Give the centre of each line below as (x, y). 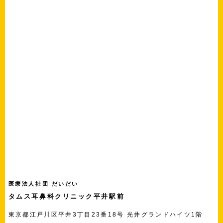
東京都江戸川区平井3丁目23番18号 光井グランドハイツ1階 (106, 214)
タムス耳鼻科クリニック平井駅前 (66, 197)
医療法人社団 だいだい (43, 184)
